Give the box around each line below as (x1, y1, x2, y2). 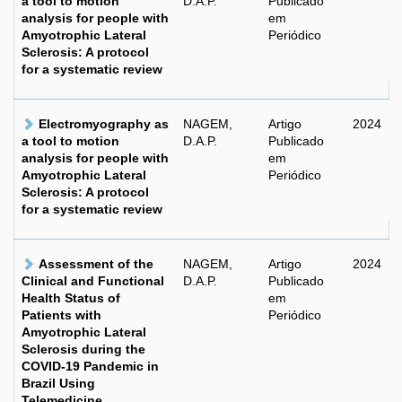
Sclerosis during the (22, 342, 145, 356)
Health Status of (22, 291, 120, 305)
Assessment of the (39, 257, 153, 271)
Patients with (22, 308, 101, 322)
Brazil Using (22, 376, 95, 390)
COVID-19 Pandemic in (22, 359, 159, 373)
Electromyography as (39, 117, 169, 131)
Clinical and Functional (22, 274, 164, 288)
